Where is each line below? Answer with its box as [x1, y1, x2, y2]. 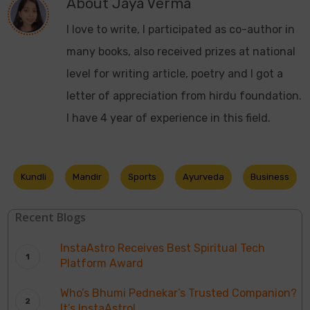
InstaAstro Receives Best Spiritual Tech [60, 241, 266, 255]
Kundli [21, 172, 47, 183]
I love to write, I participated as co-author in [66, 23, 295, 37]
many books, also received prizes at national [66, 45, 296, 59]
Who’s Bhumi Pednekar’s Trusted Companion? [60, 286, 298, 300]
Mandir [73, 172, 102, 183]
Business [250, 172, 290, 183]
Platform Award [60, 257, 144, 271]
